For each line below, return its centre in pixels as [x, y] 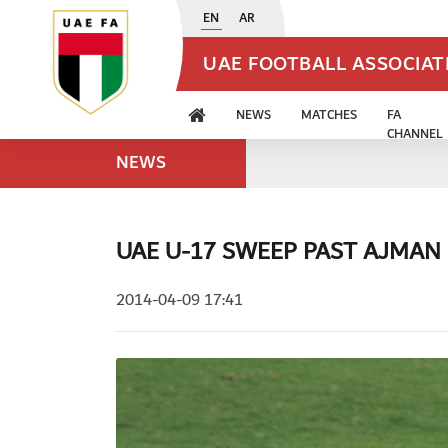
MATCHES [329, 115]
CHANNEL [415, 134]
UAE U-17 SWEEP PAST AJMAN [278, 252]
